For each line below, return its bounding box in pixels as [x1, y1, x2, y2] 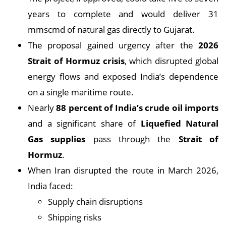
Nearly [28, 101, 56, 114]
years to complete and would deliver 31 [28, 8, 218, 20]
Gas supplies [28, 133, 86, 145]
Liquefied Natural [140, 117, 218, 130]
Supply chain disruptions [48, 195, 143, 208]
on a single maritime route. [28, 86, 134, 98]
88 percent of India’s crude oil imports [56, 101, 219, 114]
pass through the [85, 133, 179, 145]
